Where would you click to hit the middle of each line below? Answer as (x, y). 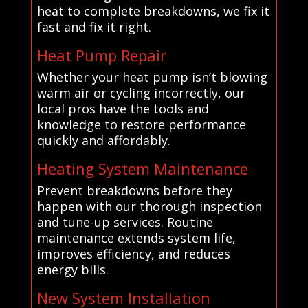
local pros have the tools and (123, 108)
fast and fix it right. (94, 26)
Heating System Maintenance (142, 168)
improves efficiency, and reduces (133, 253)
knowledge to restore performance (141, 124)
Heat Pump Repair (101, 55)
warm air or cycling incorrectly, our (141, 92)
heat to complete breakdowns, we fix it (153, 11)
